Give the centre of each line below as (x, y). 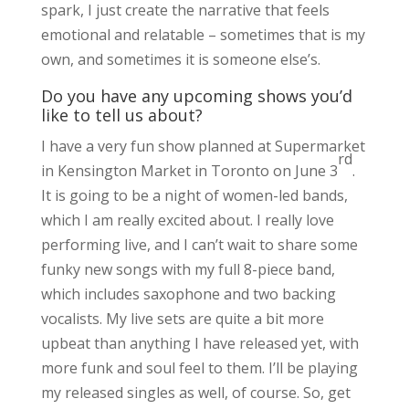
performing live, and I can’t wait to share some (199, 244)
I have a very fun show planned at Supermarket (203, 146)
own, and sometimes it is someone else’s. (180, 59)
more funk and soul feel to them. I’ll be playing (199, 367)
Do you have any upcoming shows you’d (196, 95)
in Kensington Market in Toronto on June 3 (189, 170)
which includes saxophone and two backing (188, 294)
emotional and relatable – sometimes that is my (203, 34)
